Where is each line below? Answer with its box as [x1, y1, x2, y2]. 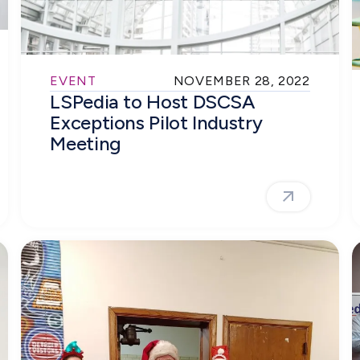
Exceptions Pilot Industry [50, 110, 263, 134]
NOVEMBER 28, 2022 [173, 72, 310, 88]
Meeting [50, 131, 121, 155]
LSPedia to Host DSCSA [50, 89, 255, 113]
